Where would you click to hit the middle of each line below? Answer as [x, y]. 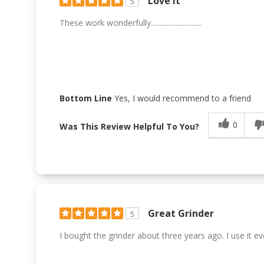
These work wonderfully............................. [131, 22]
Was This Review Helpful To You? [129, 126]
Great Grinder [181, 213]
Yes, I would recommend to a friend [181, 98]
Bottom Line [86, 98]
